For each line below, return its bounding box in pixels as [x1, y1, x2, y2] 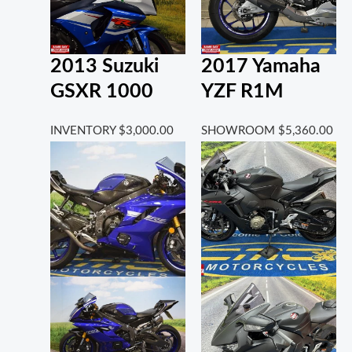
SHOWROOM [200, 124, 278, 137]
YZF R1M [200, 81, 284, 101]
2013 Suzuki [49, 56, 159, 76]
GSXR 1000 [49, 81, 153, 101]
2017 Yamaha [200, 56, 321, 76]
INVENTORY [49, 124, 119, 137]
